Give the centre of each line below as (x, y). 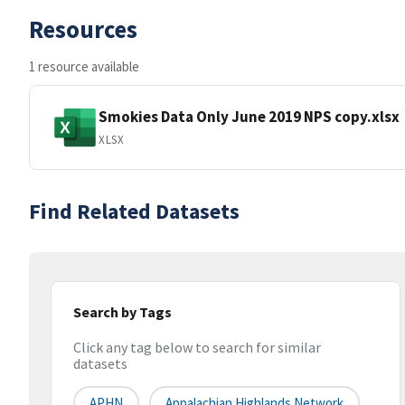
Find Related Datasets (134, 211)
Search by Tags (122, 312)
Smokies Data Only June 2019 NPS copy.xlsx (249, 116)
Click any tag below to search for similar (197, 348)
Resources (83, 29)
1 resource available (84, 66)
